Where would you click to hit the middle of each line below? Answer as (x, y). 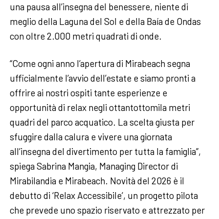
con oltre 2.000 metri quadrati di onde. (88, 36)
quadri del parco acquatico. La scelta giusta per (102, 122)
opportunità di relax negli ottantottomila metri (100, 107)
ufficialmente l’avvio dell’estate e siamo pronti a (103, 78)
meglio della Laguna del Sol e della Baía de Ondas (105, 21)
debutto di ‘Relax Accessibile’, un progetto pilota (104, 195)
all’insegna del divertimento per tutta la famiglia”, (105, 151)
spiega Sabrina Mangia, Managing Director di (94, 166)
